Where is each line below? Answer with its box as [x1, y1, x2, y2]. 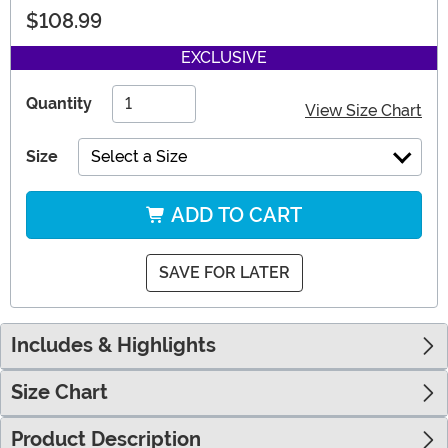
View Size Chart [305, 101, 422, 121]
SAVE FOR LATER [158, 263, 290, 283]
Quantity [26, 94, 92, 114]
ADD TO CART [166, 203, 302, 228]
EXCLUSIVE [181, 48, 267, 68]
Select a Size [91, 147, 187, 167]
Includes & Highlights [11, 334, 216, 358]
